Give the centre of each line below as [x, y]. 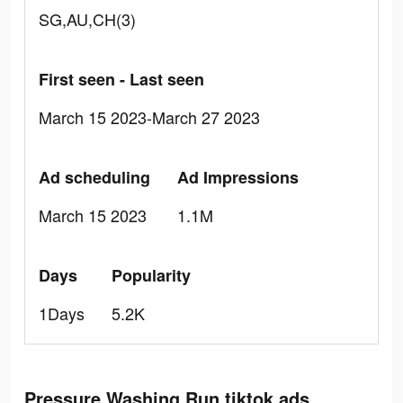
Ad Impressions [238, 177]
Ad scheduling [94, 177]
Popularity [151, 275]
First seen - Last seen [121, 79]
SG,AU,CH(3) [87, 19]
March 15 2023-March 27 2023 [149, 117]
